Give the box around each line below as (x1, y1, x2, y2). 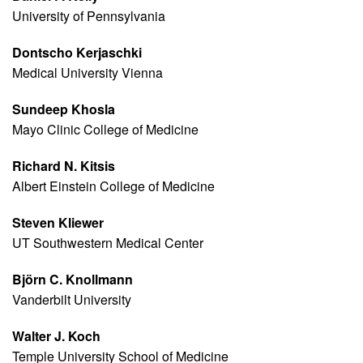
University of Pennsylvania (12, 6, 165, 26)
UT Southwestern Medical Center (12, 233, 203, 253)
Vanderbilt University (12, 290, 131, 310)
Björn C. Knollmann (12, 270, 133, 289)
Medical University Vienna (12, 63, 163, 83)
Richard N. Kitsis (12, 156, 115, 176)
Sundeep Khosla (12, 100, 115, 119)
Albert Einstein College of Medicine (12, 177, 215, 196)
